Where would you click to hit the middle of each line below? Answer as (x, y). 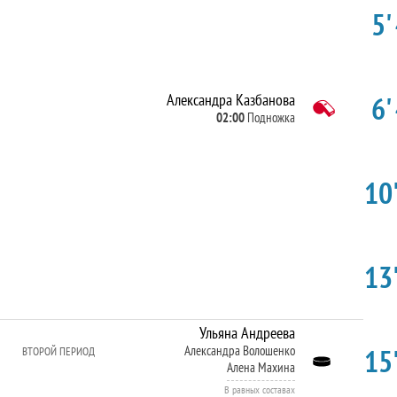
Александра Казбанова (230, 100)
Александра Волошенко (239, 350)
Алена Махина (261, 367)
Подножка (271, 117)
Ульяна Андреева (247, 333)
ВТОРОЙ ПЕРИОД (58, 351)
